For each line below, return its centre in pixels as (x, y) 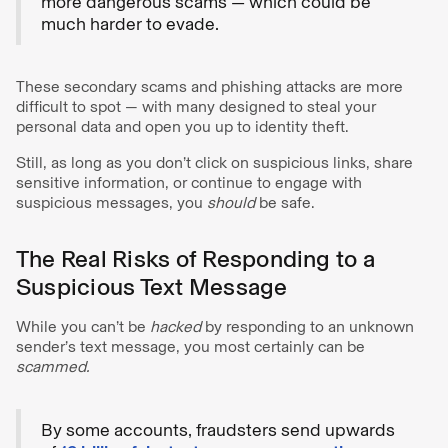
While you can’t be (83, 326)
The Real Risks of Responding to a (195, 258)
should (231, 202)
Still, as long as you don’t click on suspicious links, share (214, 162)
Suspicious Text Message (152, 286)
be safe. (287, 202)
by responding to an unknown (307, 326)
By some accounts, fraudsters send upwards (218, 429)
